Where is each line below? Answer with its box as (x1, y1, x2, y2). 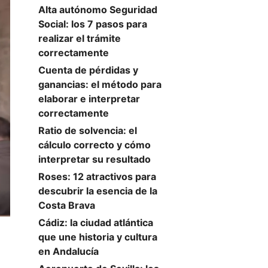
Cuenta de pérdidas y (38, 64, 138, 76)
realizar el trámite (38, 32, 121, 44)
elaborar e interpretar (38, 93, 140, 105)
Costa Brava (38, 199, 95, 211)
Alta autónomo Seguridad (38, 4, 157, 16)
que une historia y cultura (38, 231, 157, 243)
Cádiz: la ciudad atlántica (38, 217, 153, 229)
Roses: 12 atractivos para (38, 170, 156, 182)
